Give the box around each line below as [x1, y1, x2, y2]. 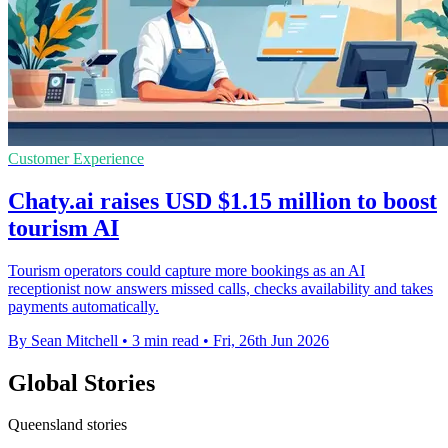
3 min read [132, 331, 199, 349]
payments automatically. [8, 297, 159, 315]
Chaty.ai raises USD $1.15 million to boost [8, 187, 437, 214]
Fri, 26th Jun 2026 [213, 331, 329, 349]
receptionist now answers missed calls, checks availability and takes [8, 279, 433, 297]
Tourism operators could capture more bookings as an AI [8, 261, 365, 279]
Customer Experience [8, 149, 144, 167]
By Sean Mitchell [8, 331, 118, 349]
